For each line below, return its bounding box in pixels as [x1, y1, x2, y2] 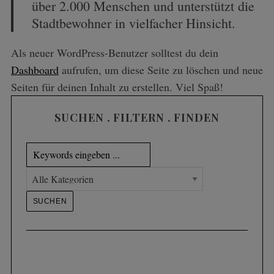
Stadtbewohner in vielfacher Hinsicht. [31, 14, 235, 32]
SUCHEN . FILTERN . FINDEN [54, 110, 220, 125]
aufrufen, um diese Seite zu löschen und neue [58, 62, 263, 77]
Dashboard [10, 62, 59, 77]
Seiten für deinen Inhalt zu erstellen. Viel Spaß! [10, 80, 223, 94]
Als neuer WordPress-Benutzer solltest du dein [10, 45, 218, 60]
